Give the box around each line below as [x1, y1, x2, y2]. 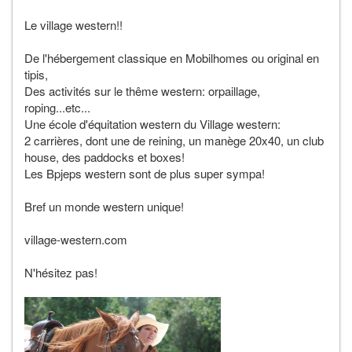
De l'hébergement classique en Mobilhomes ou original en [24, 49, 319, 66]
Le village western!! [24, 16, 123, 33]
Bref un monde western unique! [24, 197, 184, 214]
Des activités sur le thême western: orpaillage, [24, 82, 260, 99]
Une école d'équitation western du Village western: [24, 115, 280, 132]
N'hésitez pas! [24, 263, 97, 280]
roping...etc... [24, 98, 90, 115]
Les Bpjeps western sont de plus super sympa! [24, 164, 265, 181]
